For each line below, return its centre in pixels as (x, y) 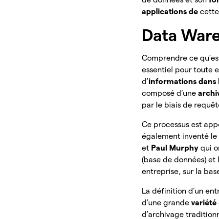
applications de (171, 12)
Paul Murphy (176, 148)
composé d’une (170, 93)
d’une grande (167, 203)
